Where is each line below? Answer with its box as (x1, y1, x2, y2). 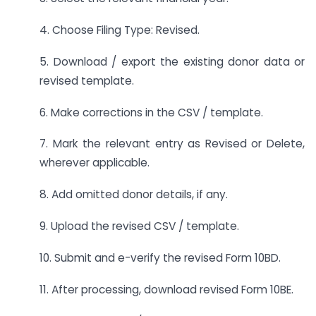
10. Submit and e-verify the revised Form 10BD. (39, 250, 281, 265)
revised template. (39, 73, 134, 88)
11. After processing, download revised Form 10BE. (39, 281, 293, 297)
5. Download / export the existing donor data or (39, 54, 305, 69)
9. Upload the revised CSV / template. (39, 219, 239, 234)
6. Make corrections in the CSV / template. (39, 104, 263, 120)
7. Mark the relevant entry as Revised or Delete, (39, 136, 305, 152)
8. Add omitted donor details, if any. (39, 187, 228, 202)
